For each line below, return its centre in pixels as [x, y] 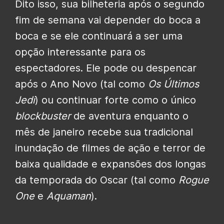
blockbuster [43, 116]
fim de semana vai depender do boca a [108, 20]
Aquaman [69, 196]
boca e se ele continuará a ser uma [99, 36]
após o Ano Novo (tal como [81, 84]
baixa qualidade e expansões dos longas [110, 164]
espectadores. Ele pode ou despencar [106, 68]
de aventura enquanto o [129, 116]
